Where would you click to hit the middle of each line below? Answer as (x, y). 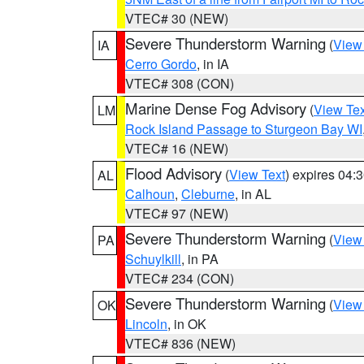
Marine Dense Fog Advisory (216, 108)
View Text (257, 174)
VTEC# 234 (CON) (180, 278)
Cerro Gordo (161, 64)
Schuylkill (153, 259)
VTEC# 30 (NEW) (177, 18)
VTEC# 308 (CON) (180, 83)
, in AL (253, 194)
